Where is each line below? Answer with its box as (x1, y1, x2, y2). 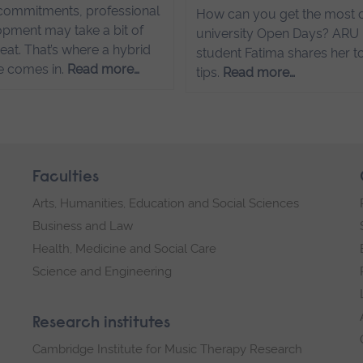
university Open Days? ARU (196, 25, 360, 41)
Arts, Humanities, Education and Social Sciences (32, 195, 299, 211)
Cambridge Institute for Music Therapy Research (32, 341, 302, 357)
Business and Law (32, 218, 133, 233)
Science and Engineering (32, 263, 172, 279)
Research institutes (32, 314, 170, 331)
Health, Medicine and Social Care (32, 241, 216, 256)
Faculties (32, 169, 99, 186)
